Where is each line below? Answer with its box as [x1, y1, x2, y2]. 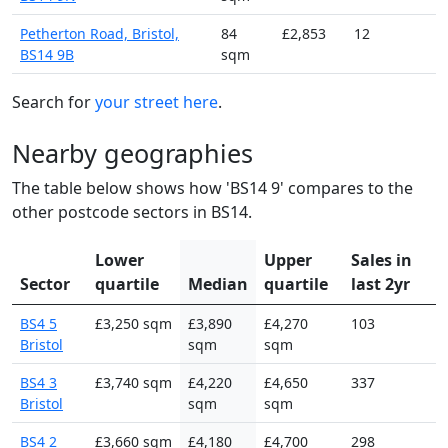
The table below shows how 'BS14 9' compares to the [12, 176, 413, 199]
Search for [12, 90, 95, 113]
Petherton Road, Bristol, [20, 23, 179, 43]
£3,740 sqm [95, 372, 172, 392]
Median [188, 272, 248, 295]
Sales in [351, 248, 412, 271]
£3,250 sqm [95, 313, 172, 333]
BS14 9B [20, 44, 74, 64]
